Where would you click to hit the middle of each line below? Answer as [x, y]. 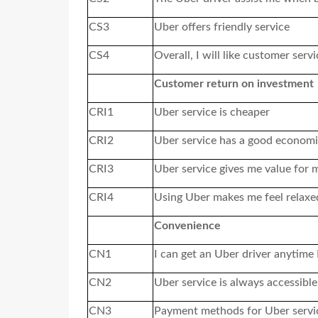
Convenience [187, 225]
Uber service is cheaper [212, 112]
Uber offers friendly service [222, 27]
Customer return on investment [234, 83]
